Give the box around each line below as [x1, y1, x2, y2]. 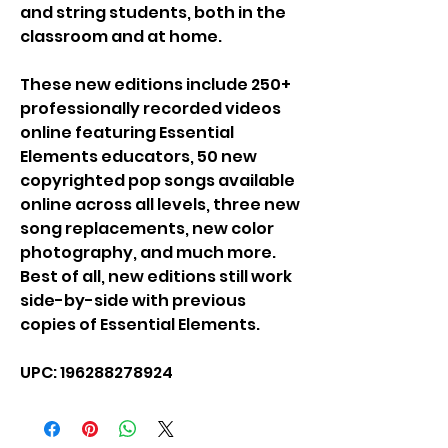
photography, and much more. [20, 241, 276, 264]
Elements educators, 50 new [20, 145, 257, 168]
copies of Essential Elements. [20, 313, 260, 336]
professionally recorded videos [20, 97, 281, 120]
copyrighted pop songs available [20, 169, 295, 192]
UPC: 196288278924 [20, 361, 173, 384]
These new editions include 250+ [20, 73, 291, 96]
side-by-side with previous [20, 289, 246, 312]
